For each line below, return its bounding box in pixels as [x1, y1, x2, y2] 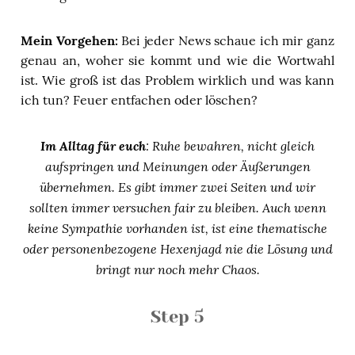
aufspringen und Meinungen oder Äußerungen [44, 157, 311, 174]
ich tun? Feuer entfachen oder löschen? [21, 91, 258, 108]
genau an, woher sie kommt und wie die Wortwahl [21, 52, 334, 68]
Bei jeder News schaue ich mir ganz [117, 32, 334, 48]
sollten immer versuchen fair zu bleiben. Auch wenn [29, 198, 326, 216]
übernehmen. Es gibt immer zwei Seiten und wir [40, 177, 315, 195]
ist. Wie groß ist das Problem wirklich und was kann [21, 71, 334, 88]
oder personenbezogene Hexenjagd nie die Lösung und [22, 239, 333, 257]
